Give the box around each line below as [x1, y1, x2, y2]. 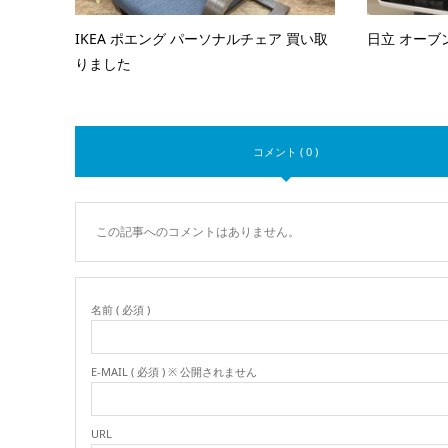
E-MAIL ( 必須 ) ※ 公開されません [90, 364, 257, 380]
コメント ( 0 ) [253, 144, 319, 160]
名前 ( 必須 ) [90, 302, 150, 318]
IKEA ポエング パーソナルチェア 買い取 [74, 29, 328, 49]
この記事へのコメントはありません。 [95, 223, 300, 241]
